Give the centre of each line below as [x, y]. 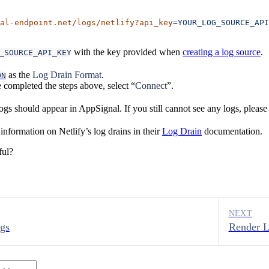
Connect [151, 85]
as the [19, 74]
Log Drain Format [67, 74]
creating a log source [222, 52]
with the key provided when [127, 52]
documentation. [232, 131]
